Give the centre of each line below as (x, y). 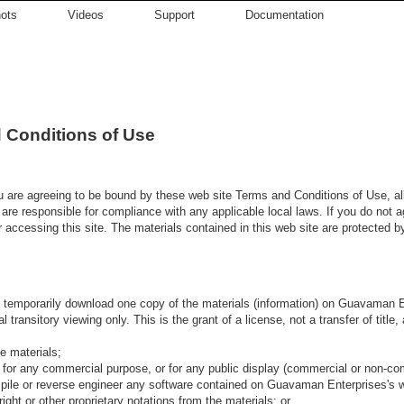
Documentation (285, 15)
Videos (85, 15)
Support (175, 15)
